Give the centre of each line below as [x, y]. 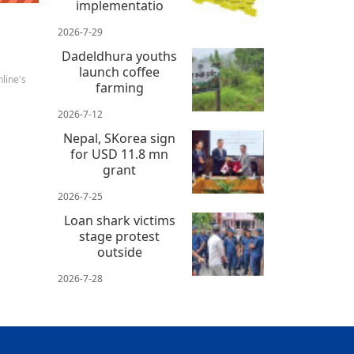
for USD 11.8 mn [120, 154]
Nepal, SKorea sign [120, 139]
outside [119, 252]
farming [119, 88]
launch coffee [120, 72]
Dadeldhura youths [120, 56]
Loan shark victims [119, 221]
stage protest [120, 237]
